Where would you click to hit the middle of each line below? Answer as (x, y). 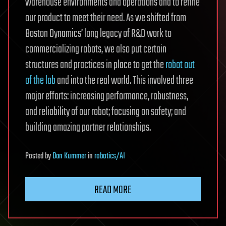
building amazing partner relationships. (88, 128)
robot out (180, 65)
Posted (35, 157)
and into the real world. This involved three (124, 81)
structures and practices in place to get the (95, 65)
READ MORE (113, 190)
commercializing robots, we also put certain (96, 50)
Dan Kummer (69, 157)
